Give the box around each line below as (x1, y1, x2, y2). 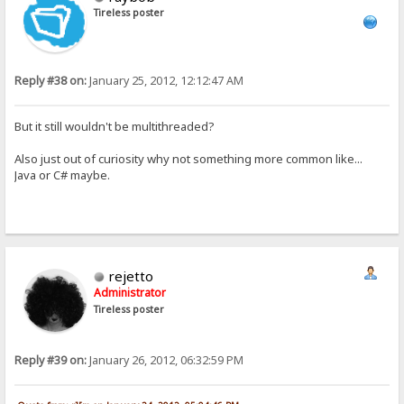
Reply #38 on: (14, 72, 87, 88)
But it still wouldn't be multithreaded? (14, 117, 216, 134)
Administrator (94, 284, 167, 300)
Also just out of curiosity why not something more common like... (14, 150, 363, 167)
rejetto (108, 266, 154, 285)
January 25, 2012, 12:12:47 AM (87, 72, 244, 88)
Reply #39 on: (14, 352, 87, 368)
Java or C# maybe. (14, 166, 111, 183)
